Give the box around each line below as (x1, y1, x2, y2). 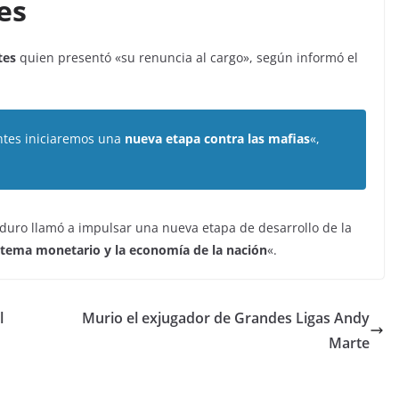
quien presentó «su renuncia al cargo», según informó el (20, 49, 358, 66)
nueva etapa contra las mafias (125, 130, 310, 147)
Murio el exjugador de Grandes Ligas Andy (82, 308, 370, 328)
